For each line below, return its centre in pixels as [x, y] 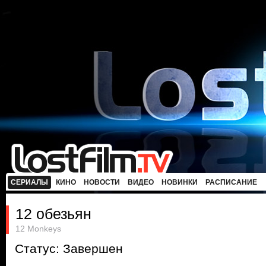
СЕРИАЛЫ [29, 182]
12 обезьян [53, 214]
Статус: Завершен [69, 249]
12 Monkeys [38, 229]
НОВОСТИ [102, 182]
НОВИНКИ [180, 182]
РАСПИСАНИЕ [231, 182]
